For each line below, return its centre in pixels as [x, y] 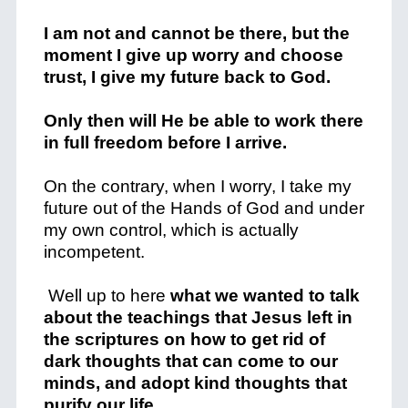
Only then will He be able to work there [203, 121]
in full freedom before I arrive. [165, 143]
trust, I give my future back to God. [187, 77]
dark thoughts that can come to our [190, 361]
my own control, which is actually [171, 230]
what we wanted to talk [262, 296]
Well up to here [104, 296]
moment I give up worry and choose [193, 55]
